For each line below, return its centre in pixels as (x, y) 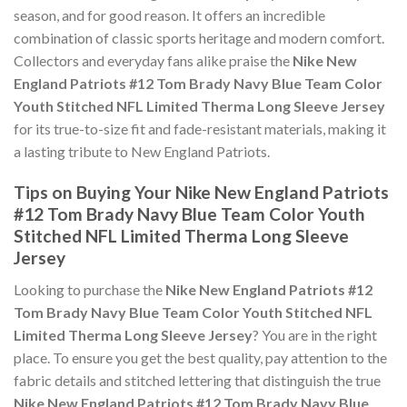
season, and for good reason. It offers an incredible (169, 15)
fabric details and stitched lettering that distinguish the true (197, 380)
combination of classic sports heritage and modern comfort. (199, 38)
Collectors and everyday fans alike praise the (153, 61)
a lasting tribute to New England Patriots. (142, 152)
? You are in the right (315, 334)
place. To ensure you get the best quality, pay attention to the (200, 357)
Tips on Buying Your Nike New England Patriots (201, 193)
